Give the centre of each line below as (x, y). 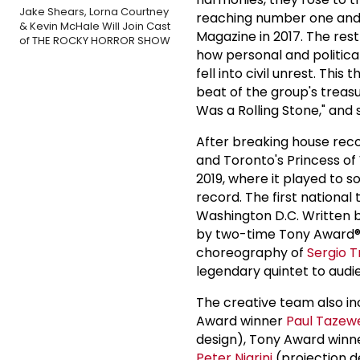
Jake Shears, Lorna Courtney (94, 11)
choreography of (252, 252)
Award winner (241, 321)
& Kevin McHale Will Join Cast (95, 26)
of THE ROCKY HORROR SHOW (95, 40)
